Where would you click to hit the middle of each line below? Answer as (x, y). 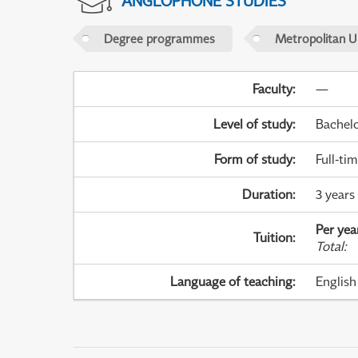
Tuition (273, 238)
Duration (268, 195)
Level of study (253, 124)
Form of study (254, 159)
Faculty (273, 89)
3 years (335, 195)
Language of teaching (232, 282)
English (336, 282)
